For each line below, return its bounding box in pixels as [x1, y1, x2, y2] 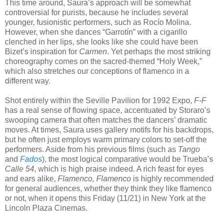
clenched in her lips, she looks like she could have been [5, 37, 198, 46]
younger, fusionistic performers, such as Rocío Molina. [5, 18, 191, 26]
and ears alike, [5, 174, 58, 183]
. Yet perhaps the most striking [107, 47, 211, 56]
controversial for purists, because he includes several [5, 8, 188, 17]
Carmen [79, 47, 107, 56]
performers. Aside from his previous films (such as [5, 145, 178, 153]
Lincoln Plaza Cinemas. [5, 203, 88, 212]
